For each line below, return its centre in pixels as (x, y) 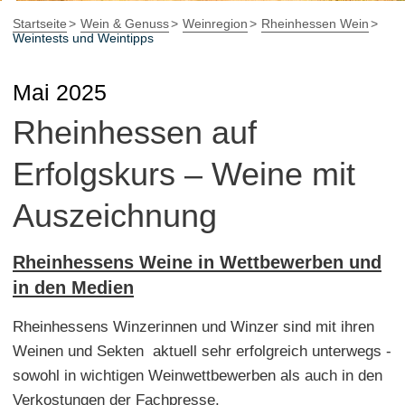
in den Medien (73, 287)
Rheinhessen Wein (315, 23)
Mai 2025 (60, 92)
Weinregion (215, 23)
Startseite (40, 23)
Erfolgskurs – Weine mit (184, 174)
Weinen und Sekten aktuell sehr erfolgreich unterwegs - (202, 351)
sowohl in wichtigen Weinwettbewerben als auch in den (198, 375)
